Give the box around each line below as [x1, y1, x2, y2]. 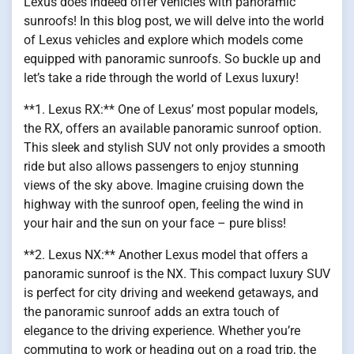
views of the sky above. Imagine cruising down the [24, 178, 303, 194]
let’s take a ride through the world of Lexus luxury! [24, 70, 299, 86]
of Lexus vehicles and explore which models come [24, 32, 303, 48]
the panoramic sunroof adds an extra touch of [24, 304, 280, 320]
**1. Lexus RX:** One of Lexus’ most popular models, [24, 102, 318, 118]
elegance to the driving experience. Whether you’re [24, 323, 300, 339]
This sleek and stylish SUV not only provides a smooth [24, 140, 326, 156]
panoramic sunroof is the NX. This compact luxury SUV [24, 266, 330, 282]
